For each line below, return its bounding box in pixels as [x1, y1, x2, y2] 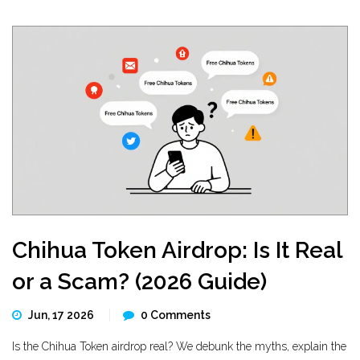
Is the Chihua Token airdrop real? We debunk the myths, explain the [12, 340, 346, 353]
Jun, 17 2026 [28, 309, 96, 321]
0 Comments [141, 309, 211, 321]
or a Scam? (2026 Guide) [12, 268, 267, 295]
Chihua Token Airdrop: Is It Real [12, 237, 342, 264]
